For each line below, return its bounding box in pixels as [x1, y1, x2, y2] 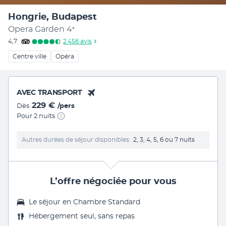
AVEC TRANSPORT [17, 89, 82, 96]
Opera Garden [8, 25, 65, 33]
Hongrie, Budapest [8, 12, 97, 22]
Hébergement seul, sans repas [29, 212, 135, 220]
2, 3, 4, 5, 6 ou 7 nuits [133, 136, 195, 143]
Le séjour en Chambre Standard [29, 198, 140, 206]
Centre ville [13, 53, 46, 60]
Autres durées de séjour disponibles [22, 136, 129, 143]
